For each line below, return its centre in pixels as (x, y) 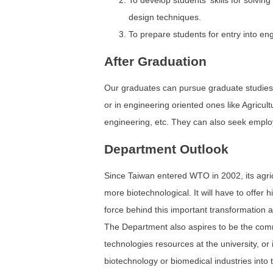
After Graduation (155, 61)
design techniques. (165, 17)
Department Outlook (166, 149)
